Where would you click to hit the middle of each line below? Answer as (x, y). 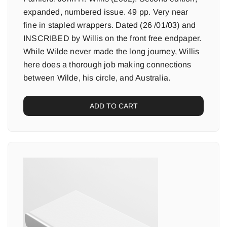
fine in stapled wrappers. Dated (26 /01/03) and (110, 25)
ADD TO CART (113, 106)
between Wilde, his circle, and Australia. (97, 78)
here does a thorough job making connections (107, 65)
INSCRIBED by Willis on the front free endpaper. (112, 38)
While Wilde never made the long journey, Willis (111, 51)
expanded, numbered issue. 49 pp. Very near (106, 12)
